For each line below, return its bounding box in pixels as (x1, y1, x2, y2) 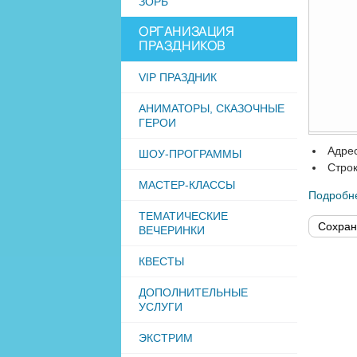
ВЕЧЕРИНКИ (139, 224, 205, 237)
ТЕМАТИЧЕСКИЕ (139, 210, 228, 222)
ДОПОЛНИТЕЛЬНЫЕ (139, 286, 248, 299)
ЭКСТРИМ (139, 331, 193, 344)
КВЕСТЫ (139, 255, 184, 268)
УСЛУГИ (139, 300, 182, 313)
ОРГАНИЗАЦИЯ (139, 25, 234, 38)
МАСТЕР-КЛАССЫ (139, 178, 235, 191)
